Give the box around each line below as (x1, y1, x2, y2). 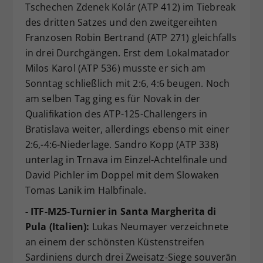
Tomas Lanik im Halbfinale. (25, 183, 146, 197)
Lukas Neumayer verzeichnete (89, 220, 229, 233)
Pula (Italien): (25, 220, 90, 233)
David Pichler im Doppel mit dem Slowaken (25, 168, 220, 181)
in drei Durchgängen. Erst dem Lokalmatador (25, 46, 230, 59)
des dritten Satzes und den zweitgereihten (25, 15, 217, 29)
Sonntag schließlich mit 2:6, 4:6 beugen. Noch (25, 76, 230, 90)
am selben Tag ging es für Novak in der (25, 92, 201, 105)
